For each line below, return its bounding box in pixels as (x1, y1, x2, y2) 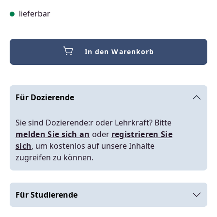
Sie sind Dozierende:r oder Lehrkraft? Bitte (15, 117, 171, 128)
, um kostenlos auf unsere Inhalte (31, 140, 155, 151)
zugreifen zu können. (15, 152, 93, 163)
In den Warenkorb (84, 47, 155, 56)
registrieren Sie (111, 129, 172, 139)
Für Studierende (15, 189, 77, 200)
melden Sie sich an (15, 129, 90, 139)
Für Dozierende (15, 92, 74, 103)
